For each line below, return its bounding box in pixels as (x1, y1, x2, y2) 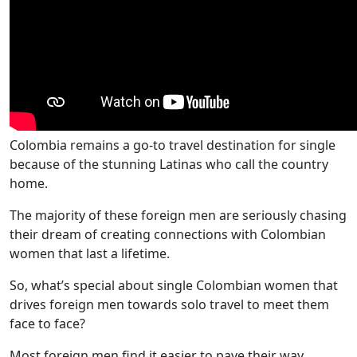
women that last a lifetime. (10, 245, 170, 262)
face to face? (10, 315, 85, 332)
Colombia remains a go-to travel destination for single (10, 136, 335, 154)
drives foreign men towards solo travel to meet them (10, 296, 329, 313)
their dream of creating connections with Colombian (10, 226, 326, 243)
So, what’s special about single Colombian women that (10, 277, 338, 294)
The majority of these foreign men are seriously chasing (10, 206, 347, 224)
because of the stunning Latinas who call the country (10, 155, 328, 173)
